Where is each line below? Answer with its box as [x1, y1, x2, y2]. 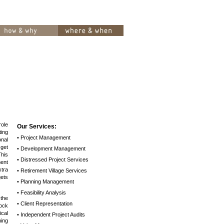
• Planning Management [16, 178, 74, 184]
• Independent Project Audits [16, 211, 85, 217]
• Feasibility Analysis [16, 189, 66, 195]
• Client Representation [16, 200, 72, 206]
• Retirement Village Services [16, 167, 87, 173]
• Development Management [16, 145, 85, 151]
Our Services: [16, 123, 56, 130]
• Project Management [16, 134, 70, 140]
